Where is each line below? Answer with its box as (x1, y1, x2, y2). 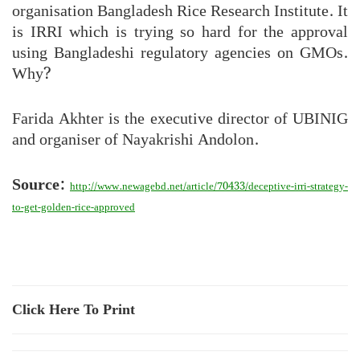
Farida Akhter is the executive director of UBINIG (12, 105, 348, 132)
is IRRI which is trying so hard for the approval (12, 18, 348, 45)
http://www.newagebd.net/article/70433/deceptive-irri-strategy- (70, 178, 348, 195)
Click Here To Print (12, 297, 135, 321)
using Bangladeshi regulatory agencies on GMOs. (12, 39, 348, 66)
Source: (12, 171, 65, 198)
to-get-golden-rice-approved (12, 198, 135, 216)
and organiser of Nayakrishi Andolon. (12, 126, 259, 153)
